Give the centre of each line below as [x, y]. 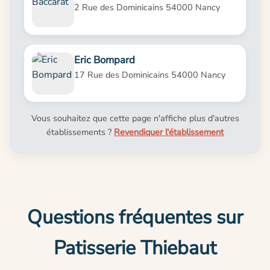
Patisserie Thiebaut [135, 248]
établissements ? [80, 132]
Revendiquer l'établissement [169, 132]
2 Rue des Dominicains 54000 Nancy [147, 8]
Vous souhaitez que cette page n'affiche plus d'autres [135, 118]
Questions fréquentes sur [135, 218]
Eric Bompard [104, 60]
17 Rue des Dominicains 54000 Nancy [149, 74]
